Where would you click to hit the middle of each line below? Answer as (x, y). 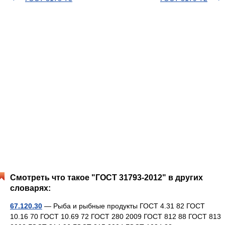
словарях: (30, 188)
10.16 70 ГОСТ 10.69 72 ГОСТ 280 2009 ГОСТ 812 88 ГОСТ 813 (116, 216)
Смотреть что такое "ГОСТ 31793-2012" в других (106, 178)
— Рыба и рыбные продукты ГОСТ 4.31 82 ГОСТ (124, 206)
